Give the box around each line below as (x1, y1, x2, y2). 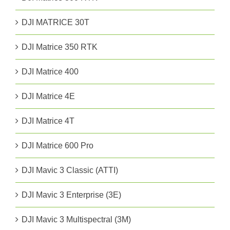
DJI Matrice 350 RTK (22, 43, 98, 52)
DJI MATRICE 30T (22, 18, 89, 27)
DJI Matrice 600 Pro (22, 141, 93, 150)
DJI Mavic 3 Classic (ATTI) (22, 166, 118, 175)
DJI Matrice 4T (22, 117, 74, 126)
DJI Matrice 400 (22, 67, 79, 76)
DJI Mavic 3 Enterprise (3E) (22, 190, 121, 200)
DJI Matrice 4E (22, 92, 75, 101)
